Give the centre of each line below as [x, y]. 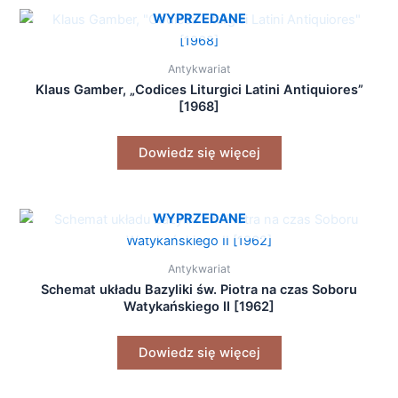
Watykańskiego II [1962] [199, 306]
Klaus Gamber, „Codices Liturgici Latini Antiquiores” [199, 89]
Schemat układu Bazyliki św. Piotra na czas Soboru [199, 289]
